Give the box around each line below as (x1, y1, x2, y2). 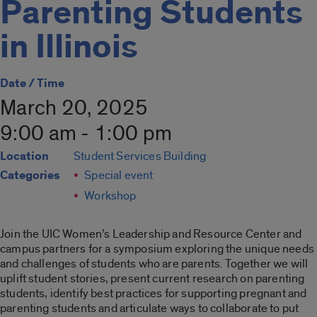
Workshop (84, 188, 137, 204)
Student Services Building (74, 149, 207, 164)
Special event (84, 168, 154, 183)
